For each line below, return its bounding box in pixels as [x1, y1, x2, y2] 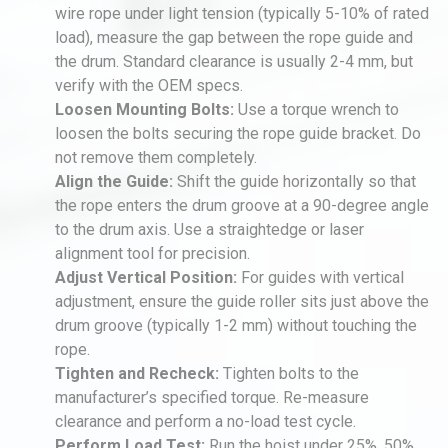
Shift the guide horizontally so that [173, 172, 416, 191]
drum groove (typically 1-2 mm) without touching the [55, 316, 417, 335]
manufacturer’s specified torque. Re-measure [55, 388, 369, 407]
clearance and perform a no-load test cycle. [55, 412, 356, 431]
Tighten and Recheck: [55, 364, 219, 383]
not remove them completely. [55, 148, 257, 167]
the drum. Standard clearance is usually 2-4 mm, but [55, 52, 413, 71]
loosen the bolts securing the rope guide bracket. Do [55, 124, 421, 143]
